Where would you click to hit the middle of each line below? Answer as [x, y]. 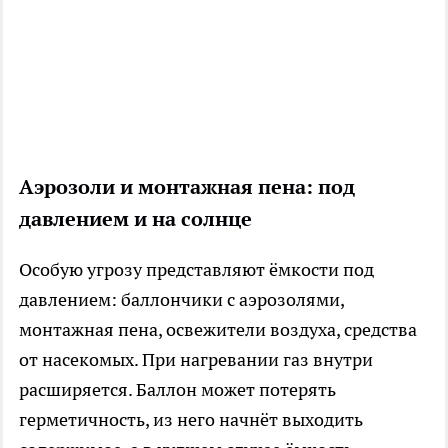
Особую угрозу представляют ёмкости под [196, 269]
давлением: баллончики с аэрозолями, [181, 299]
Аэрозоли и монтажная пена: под [187, 186]
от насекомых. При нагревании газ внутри [196, 359]
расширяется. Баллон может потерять [177, 389]
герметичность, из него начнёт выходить [191, 419]
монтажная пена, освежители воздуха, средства [218, 329]
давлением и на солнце [135, 218]
